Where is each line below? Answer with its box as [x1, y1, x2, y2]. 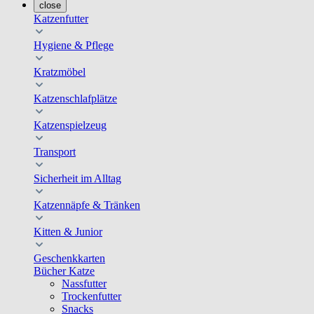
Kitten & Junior [34, 226, 102, 238]
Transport [34, 146, 76, 158]
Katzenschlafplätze [34, 93, 117, 104]
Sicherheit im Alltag [34, 172, 121, 184]
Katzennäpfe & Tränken [34, 199, 140, 211]
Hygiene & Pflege [34, 39, 114, 51]
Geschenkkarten [34, 252, 105, 264]
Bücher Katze [34, 265, 95, 277]
